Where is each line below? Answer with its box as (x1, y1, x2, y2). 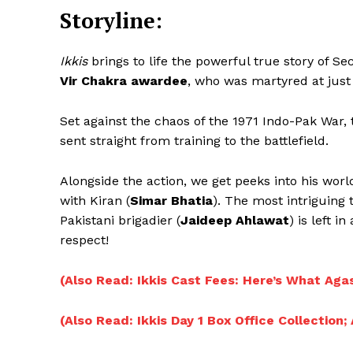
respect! (60, 232, 109, 248)
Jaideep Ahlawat (180, 213, 289, 229)
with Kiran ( (60, 193, 130, 209)
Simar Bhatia (130, 193, 213, 209)
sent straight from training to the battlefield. (60, 133, 329, 149)
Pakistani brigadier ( (60, 213, 180, 229)
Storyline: (60, 6, 162, 35)
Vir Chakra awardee (60, 73, 188, 89)
